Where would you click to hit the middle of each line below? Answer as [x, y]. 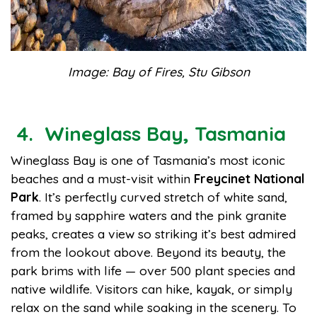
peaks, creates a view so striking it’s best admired [153, 234]
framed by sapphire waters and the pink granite [149, 215]
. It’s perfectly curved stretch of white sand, [163, 197]
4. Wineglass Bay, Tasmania [151, 133]
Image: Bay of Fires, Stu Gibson [158, 71]
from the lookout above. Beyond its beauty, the [148, 252]
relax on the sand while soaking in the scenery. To [154, 307]
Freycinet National [249, 178]
